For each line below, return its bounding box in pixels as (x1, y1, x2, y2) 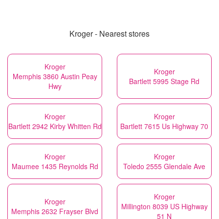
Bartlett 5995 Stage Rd (129, 76, 199, 87)
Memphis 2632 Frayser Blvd (11, 206, 98, 217)
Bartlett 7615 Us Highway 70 (120, 121, 208, 131)
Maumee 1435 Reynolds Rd (11, 161, 98, 172)
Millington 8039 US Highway (121, 201, 208, 212)
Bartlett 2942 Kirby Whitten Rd (8, 121, 102, 131)
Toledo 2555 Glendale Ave (123, 161, 205, 172)
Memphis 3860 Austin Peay (12, 71, 97, 82)
